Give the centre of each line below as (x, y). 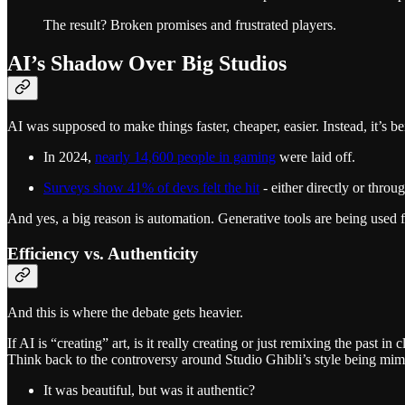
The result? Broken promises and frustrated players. (190, 25)
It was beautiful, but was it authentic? (149, 391)
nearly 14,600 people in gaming (185, 156)
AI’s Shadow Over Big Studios (147, 63)
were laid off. (316, 156)
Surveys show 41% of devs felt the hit (151, 187)
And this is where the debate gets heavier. (125, 313)
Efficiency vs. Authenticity (103, 253)
